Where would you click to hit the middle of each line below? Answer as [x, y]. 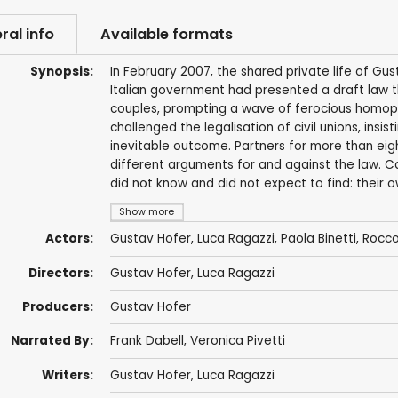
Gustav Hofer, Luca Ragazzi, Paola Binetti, [236, 239]
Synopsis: [61, 72]
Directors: [60, 273]
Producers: [57, 307]
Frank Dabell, [150, 341]
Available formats [166, 34]
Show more [147, 212]
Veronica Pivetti [237, 341]
